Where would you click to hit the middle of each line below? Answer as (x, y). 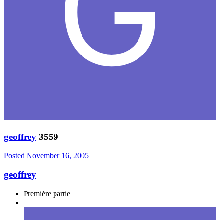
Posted (15, 156)
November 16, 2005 (58, 156)
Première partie (47, 193)
